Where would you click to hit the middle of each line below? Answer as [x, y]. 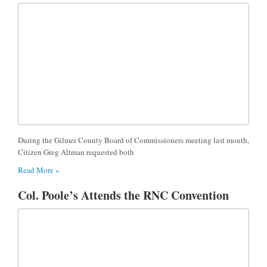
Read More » [39, 170]
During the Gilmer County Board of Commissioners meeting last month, [133, 140]
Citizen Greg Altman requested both [76, 152]
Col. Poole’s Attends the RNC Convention [123, 195]
